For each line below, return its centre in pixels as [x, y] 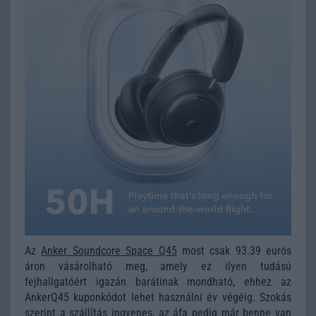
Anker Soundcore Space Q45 [109, 250]
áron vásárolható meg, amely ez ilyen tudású [158, 266]
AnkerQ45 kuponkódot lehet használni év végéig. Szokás [158, 297]
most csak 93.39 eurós [234, 250]
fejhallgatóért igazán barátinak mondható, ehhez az [158, 281]
